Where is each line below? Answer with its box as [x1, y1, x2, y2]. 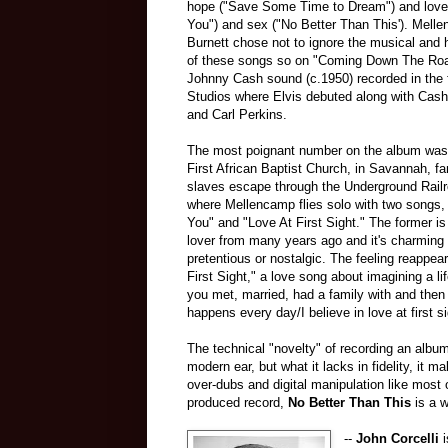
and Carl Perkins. [187, 106, 287, 122]
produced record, [187, 394, 288, 410]
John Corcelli [356, 430, 440, 446]
